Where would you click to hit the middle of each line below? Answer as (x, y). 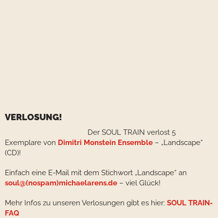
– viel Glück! (139, 183)
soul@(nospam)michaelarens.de (61, 183)
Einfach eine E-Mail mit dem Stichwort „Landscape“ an (96, 173)
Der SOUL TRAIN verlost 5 (132, 133)
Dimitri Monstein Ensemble (105, 143)
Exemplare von (31, 143)
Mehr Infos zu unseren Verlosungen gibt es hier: (86, 203)
